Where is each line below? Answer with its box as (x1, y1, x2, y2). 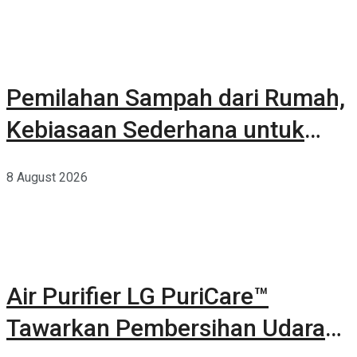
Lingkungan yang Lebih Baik (6, 147, 304, 175)
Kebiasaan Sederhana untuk (6, 115, 304, 143)
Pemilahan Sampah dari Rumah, (6, 83, 345, 112)
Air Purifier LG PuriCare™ (6, 281, 269, 310)
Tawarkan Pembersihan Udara (6, 313, 325, 342)
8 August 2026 (6, 169, 88, 185)
